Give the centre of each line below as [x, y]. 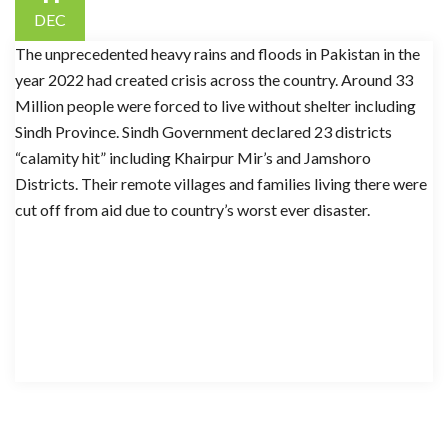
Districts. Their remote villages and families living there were [221, 183]
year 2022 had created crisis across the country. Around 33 [214, 79]
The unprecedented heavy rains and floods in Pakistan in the [217, 53]
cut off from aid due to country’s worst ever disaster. [192, 209]
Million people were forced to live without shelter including [215, 105]
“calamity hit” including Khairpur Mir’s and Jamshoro [193, 157]
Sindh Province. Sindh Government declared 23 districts [203, 131]
